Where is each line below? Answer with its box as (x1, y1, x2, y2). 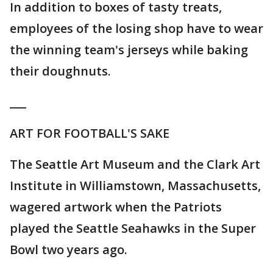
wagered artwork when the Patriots (10, 199, 222, 216)
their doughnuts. (10, 63, 111, 80)
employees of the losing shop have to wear (10, 20, 263, 37)
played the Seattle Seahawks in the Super (10, 220, 256, 237)
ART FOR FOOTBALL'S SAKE (10, 125, 169, 142)
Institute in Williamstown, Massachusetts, (10, 177, 261, 194)
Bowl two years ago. (10, 241, 127, 258)
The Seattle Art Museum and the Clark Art (10, 156, 260, 173)
